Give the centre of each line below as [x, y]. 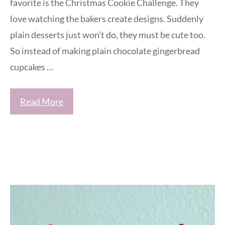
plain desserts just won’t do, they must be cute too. [108, 34]
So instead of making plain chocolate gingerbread [105, 50]
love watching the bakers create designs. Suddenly [107, 18]
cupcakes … [32, 67]
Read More [42, 101]
